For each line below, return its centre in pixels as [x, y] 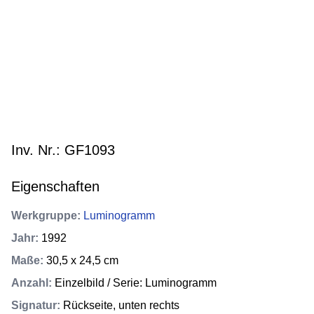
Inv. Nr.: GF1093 [63, 150]
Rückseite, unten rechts [121, 305]
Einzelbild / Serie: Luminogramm [136, 283]
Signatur [34, 305]
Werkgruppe [44, 216]
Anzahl [30, 283]
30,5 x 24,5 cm [82, 260]
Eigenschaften [55, 186]
